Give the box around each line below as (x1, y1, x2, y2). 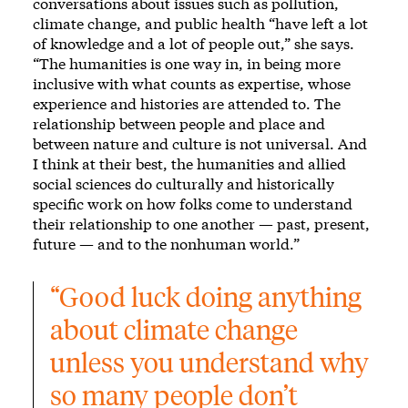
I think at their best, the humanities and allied (33, 153, 346, 173)
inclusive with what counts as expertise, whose (33, 73, 351, 93)
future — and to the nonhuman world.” (33, 233, 300, 253)
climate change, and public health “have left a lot (33, 13, 368, 33)
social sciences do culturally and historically (33, 173, 334, 193)
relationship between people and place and (33, 113, 325, 133)
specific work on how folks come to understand (33, 193, 352, 213)
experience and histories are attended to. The (33, 93, 341, 113)
